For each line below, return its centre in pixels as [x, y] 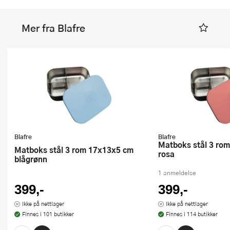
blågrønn [31, 159]
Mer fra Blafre [53, 28]
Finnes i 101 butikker [48, 214]
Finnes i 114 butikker [191, 214]
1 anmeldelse [177, 172]
